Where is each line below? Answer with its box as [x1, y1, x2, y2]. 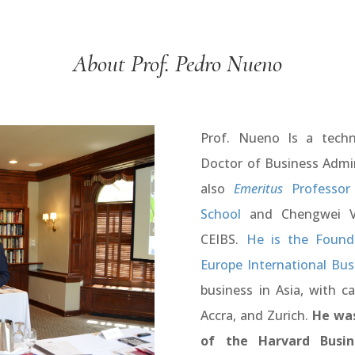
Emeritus [234, 179, 284, 197]
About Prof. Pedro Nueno [73, 48, 282, 78]
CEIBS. [200, 230, 239, 248]
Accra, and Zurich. [200, 306, 313, 324]
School [200, 204, 242, 223]
